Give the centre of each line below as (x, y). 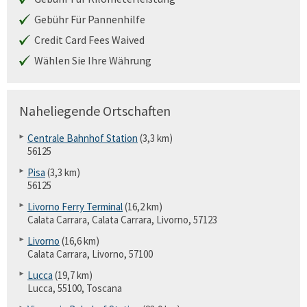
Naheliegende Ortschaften (95, 111)
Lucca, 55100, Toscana (75, 288)
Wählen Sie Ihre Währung (93, 60)
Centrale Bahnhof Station (83, 138)
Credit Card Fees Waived (89, 40)
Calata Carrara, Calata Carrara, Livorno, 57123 (122, 220)
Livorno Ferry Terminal (75, 207)
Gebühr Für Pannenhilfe (90, 19)
